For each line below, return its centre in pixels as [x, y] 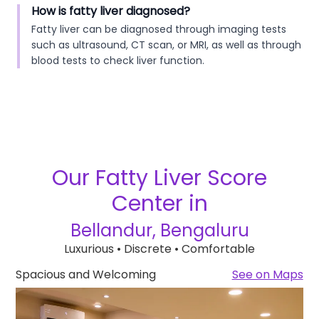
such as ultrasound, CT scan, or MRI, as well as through [166, 45]
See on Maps [267, 274]
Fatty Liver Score [181, 178]
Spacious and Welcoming [86, 274]
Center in [159, 204]
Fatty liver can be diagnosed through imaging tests [159, 29]
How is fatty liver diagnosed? [111, 11]
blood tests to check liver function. [118, 61]
